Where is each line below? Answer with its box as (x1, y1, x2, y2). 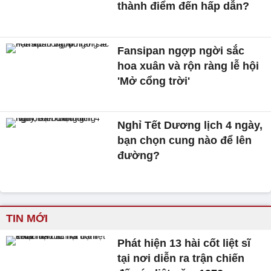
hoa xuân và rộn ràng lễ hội (117, 59, 260, 72)
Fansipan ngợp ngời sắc (117, 44, 245, 57)
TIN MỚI (6, 212, 48, 225)
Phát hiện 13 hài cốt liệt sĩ (117, 237, 251, 250)
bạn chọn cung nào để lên (117, 134, 252, 147)
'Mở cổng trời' (117, 74, 191, 87)
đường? (117, 149, 160, 162)
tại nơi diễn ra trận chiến (117, 252, 245, 265)
